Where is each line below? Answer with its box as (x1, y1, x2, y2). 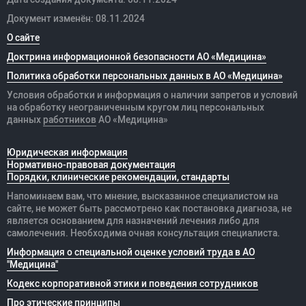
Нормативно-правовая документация (7, 158, 176, 171)
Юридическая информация (7, 146, 128, 159)
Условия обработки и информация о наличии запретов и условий (7, 89, 298, 102)
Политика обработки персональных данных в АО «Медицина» (7, 70, 283, 83)
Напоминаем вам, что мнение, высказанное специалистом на (7, 190, 278, 203)
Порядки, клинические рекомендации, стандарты (7, 171, 229, 184)
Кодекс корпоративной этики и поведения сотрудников (7, 277, 258, 290)
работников (43, 113, 96, 126)
